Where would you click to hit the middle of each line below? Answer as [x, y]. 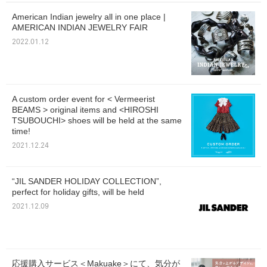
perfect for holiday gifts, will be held [78, 192]
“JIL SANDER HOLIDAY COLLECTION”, [87, 181]
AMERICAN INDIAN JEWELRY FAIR [80, 28]
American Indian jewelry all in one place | [89, 17]
